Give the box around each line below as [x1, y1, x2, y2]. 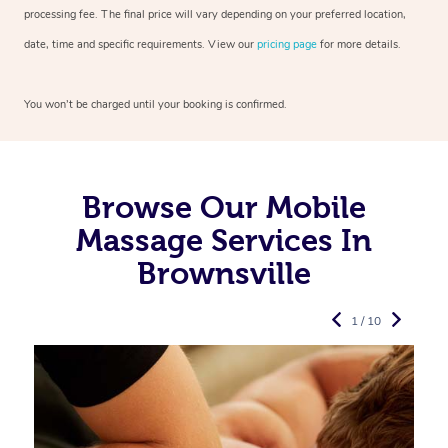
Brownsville [137, 255, 311, 290]
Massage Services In [76, 222, 372, 257]
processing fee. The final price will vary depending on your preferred [24, 6, 361, 22]
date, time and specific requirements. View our [24, 36, 257, 52]
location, [361, 6, 406, 22]
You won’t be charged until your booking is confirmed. [24, 96, 287, 112]
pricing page [257, 36, 317, 52]
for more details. [317, 36, 401, 52]
